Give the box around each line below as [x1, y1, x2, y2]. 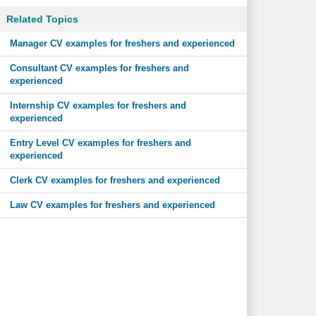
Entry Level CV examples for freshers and [9, 138, 191, 148]
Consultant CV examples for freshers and [9, 63, 189, 73]
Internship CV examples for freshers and [9, 100, 186, 111]
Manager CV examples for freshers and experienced [9, 38, 235, 49]
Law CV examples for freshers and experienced [9, 200, 215, 210]
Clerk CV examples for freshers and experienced [9, 175, 220, 186]
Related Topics [6, 13, 78, 25]
